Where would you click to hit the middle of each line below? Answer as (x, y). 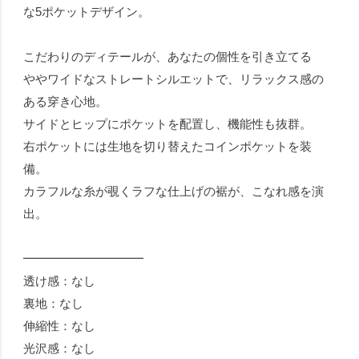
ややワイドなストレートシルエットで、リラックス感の (174, 79)
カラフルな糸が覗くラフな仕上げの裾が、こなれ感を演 (174, 191)
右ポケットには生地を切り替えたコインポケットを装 (168, 146)
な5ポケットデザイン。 (87, 11)
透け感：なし (60, 280)
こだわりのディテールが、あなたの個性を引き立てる (168, 56)
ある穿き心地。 (66, 101)
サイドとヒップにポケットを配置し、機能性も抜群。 (168, 123)
